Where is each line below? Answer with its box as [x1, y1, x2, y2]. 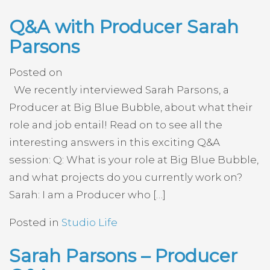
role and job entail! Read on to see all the [9, 118, 222, 131]
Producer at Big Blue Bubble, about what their [9, 101, 253, 113]
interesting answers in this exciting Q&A [9, 136, 220, 148]
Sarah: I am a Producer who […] [9, 188, 166, 201]
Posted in [9, 216, 61, 228]
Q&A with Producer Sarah [9, 15, 239, 38]
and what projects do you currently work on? [9, 171, 242, 183]
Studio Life [61, 216, 118, 228]
